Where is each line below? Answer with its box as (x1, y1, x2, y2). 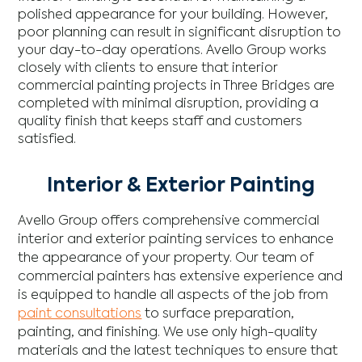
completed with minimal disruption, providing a (18, 97, 319, 111)
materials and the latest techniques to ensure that (18, 344, 339, 358)
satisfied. (18, 133, 77, 146)
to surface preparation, (141, 307, 295, 321)
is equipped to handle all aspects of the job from (18, 288, 329, 302)
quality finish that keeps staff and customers (18, 115, 303, 128)
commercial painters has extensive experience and (18, 270, 343, 284)
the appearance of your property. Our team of (18, 251, 314, 265)
